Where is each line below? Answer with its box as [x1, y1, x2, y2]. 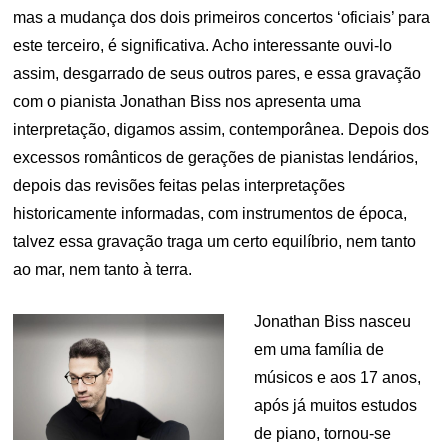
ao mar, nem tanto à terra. [13, 260, 193, 278]
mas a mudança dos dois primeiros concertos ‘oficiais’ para [13, 8, 431, 26]
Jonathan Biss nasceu [254, 312, 411, 330]
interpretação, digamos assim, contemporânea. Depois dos [13, 120, 430, 138]
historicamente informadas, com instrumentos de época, [13, 204, 408, 222]
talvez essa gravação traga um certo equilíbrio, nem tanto [13, 232, 417, 250]
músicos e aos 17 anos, [254, 368, 421, 386]
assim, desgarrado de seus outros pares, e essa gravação [13, 64, 422, 82]
